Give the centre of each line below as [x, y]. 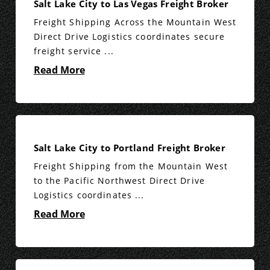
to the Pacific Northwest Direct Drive [119, 181]
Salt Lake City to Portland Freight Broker [129, 148]
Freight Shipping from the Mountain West [131, 166]
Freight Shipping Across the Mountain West [135, 22]
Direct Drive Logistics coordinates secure [129, 37]
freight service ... [74, 51]
